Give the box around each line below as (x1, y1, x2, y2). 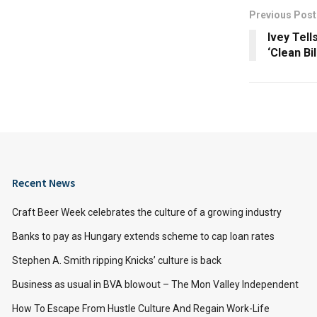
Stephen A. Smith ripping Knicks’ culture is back (12, 254, 221, 266)
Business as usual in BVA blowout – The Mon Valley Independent (12, 278, 299, 290)
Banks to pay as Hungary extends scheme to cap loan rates (12, 230, 275, 242)
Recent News (12, 175, 75, 190)
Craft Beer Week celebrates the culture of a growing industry (12, 206, 282, 218)
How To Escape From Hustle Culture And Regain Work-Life (12, 302, 270, 314)
